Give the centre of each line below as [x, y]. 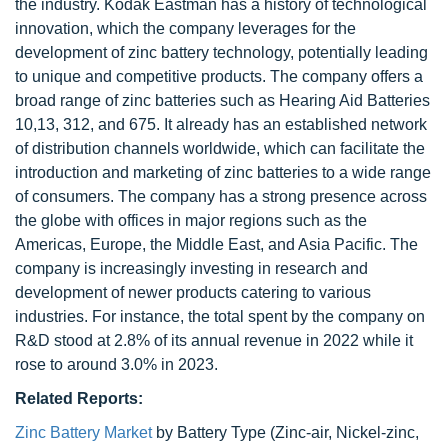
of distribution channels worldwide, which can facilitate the [220, 148]
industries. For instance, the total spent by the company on [220, 316]
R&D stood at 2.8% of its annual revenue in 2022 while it [214, 340]
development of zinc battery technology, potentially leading [221, 52]
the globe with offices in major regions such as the [191, 220]
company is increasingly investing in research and [191, 268]
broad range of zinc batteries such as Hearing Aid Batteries [222, 100]
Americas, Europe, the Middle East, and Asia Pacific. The [216, 244]
